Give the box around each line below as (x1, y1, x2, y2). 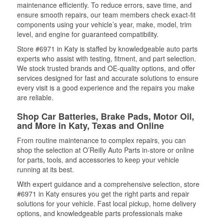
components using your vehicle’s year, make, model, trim (17, 19, 192, 29)
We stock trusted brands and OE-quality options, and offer (17, 63, 195, 73)
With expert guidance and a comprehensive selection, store (17, 179, 200, 189)
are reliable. (17, 92, 54, 102)
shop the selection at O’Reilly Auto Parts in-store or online (17, 145, 194, 155)
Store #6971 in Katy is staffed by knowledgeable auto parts (17, 43, 198, 54)
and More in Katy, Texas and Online (17, 119, 164, 132)
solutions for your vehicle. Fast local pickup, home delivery (17, 198, 196, 208)
